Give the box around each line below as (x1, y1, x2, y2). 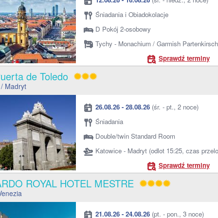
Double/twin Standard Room (95, 131, 175, 141)
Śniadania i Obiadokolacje (95, 10, 168, 19)
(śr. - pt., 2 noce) (150, 102, 199, 111)
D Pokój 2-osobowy (95, 24, 151, 34)
